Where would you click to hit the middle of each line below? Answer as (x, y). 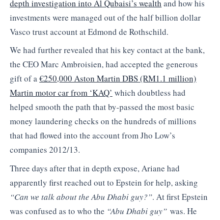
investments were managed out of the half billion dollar (105, 17)
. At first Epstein (180, 196)
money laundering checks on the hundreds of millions (103, 121)
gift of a (25, 79)
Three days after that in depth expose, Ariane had (95, 168)
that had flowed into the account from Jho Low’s (93, 136)
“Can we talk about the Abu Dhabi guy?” (81, 196)
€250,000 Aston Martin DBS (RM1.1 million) (118, 79)
